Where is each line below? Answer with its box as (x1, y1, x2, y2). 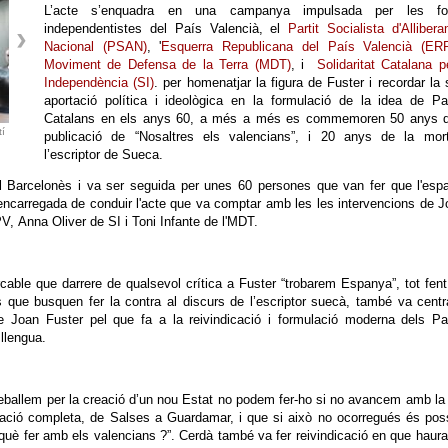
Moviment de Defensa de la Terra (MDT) (44, 57, 291, 72)
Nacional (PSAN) (44, 39, 147, 54)
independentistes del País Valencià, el (44, 21, 289, 36)
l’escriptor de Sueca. (44, 147, 163, 162)
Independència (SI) (44, 75, 155, 90)
